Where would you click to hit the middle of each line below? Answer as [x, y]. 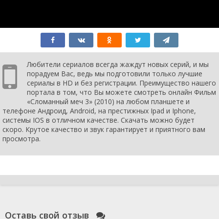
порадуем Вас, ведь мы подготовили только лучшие [115, 73]
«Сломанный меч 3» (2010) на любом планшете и [108, 101]
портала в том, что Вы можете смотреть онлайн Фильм [121, 92]
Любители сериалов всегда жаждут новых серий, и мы [118, 64]
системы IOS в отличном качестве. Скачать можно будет [99, 120]
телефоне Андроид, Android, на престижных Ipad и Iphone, [99, 110]
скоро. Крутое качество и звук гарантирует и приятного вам [104, 129]
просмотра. [22, 138]
